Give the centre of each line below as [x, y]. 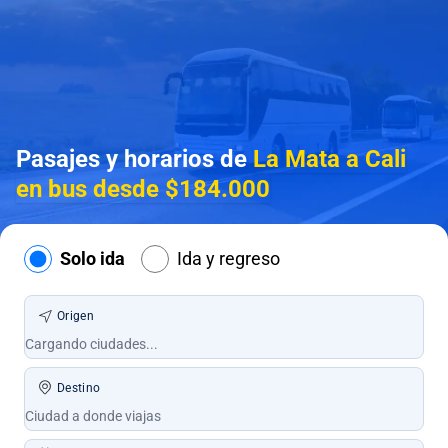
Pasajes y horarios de [134, 159]
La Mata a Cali [329, 159]
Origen [75, 316]
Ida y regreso [228, 258]
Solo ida [92, 258]
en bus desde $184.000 [143, 189]
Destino [79, 388]
